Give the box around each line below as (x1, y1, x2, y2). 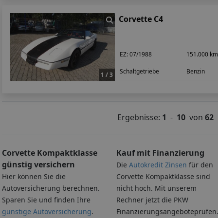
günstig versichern (2, 159, 75, 170)
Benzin (186, 67, 205, 75)
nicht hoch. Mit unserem (116, 183, 197, 193)
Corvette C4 (119, 13, 163, 24)
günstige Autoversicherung (2, 206, 91, 216)
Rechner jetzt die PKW (116, 195, 188, 204)
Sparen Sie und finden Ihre (2, 195, 91, 204)
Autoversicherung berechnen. (2, 183, 100, 193)
